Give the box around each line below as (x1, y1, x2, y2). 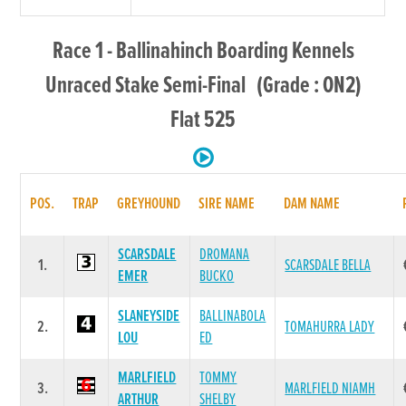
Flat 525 (170, 104, 236, 136)
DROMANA (199, 244, 250, 266)
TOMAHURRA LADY (285, 316, 375, 338)
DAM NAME (284, 193, 341, 215)
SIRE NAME (198, 193, 256, 215)
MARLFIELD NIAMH (285, 378, 376, 400)
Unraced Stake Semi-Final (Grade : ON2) (44, 70, 362, 101)
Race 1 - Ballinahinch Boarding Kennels (52, 35, 354, 67)
